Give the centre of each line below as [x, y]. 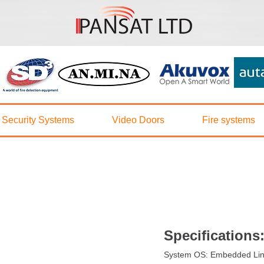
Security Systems [38, 120]
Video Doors [138, 120]
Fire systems [229, 120]
